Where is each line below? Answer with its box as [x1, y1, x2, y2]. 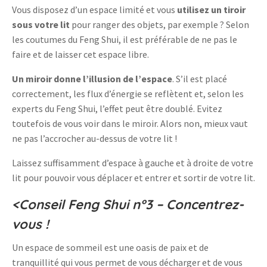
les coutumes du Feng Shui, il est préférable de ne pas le [12, 33, 237, 46]
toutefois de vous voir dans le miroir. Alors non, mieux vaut [12, 117, 248, 130]
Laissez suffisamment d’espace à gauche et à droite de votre [12, 157, 253, 169]
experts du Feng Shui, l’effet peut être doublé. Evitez [12, 103, 222, 115]
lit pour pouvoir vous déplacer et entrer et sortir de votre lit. [12, 172, 255, 184]
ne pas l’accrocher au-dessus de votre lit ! [12, 132, 177, 145]
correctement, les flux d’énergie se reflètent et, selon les [12, 88, 244, 100]
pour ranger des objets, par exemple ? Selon [70, 18, 249, 31]
